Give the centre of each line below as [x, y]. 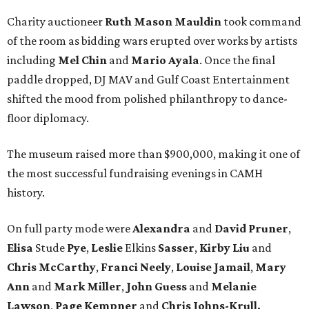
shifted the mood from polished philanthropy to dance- [147, 99]
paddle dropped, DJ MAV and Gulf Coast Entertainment [148, 80]
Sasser [176, 248]
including [32, 60]
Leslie [107, 248]
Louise [194, 267]
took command [261, 22]
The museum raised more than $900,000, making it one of [153, 154]
